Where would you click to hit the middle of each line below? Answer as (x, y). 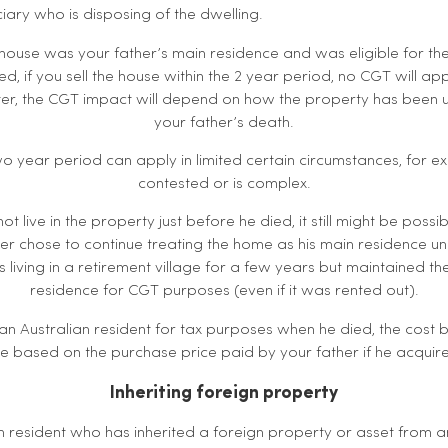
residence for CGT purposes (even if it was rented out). (224, 291)
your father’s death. (224, 122)
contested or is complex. (224, 183)
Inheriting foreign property (224, 393)
